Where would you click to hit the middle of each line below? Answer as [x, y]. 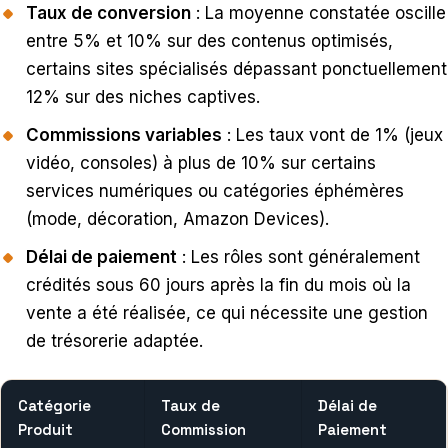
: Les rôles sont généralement [298, 257]
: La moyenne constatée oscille [318, 13]
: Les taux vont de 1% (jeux [332, 135]
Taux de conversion [108, 13]
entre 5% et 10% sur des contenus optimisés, [209, 41]
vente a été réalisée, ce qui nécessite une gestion [227, 313]
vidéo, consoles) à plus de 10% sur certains [201, 163]
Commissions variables [124, 135]
